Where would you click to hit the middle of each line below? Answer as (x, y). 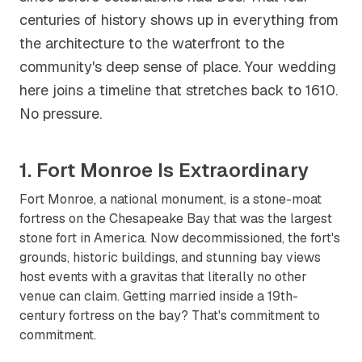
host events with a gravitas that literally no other (163, 277)
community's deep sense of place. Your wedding (178, 67)
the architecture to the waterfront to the (152, 43)
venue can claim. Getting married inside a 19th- (159, 296)
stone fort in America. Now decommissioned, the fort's (180, 238)
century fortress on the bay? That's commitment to (170, 316)
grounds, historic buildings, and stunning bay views (170, 257)
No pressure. (61, 114)
